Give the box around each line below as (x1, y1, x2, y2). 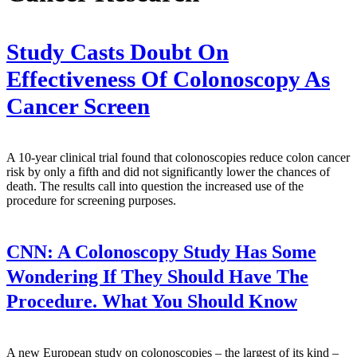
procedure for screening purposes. (6, 193, 176, 207)
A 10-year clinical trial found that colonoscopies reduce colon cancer (6, 150, 350, 164)
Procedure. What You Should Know (6, 291, 297, 312)
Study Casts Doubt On (6, 39, 229, 65)
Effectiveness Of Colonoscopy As (6, 66, 330, 92)
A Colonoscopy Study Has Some (53, 241, 316, 262)
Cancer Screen (6, 93, 150, 119)
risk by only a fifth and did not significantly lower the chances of (6, 164, 330, 178)
